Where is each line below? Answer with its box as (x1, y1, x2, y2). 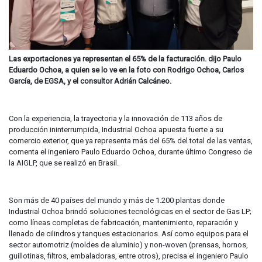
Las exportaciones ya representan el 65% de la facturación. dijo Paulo (9, 54, 242, 64)
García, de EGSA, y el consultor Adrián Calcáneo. (9, 77, 171, 86)
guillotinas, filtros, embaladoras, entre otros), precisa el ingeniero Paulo (9, 251, 249, 261)
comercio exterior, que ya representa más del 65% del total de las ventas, (9, 136, 253, 146)
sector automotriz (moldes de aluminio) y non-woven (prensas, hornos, (9, 240, 248, 250)
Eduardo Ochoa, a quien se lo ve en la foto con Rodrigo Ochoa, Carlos (9, 65, 244, 75)
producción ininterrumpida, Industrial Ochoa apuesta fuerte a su (9, 125, 223, 135)
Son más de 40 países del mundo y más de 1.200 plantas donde (9, 196, 225, 205)
